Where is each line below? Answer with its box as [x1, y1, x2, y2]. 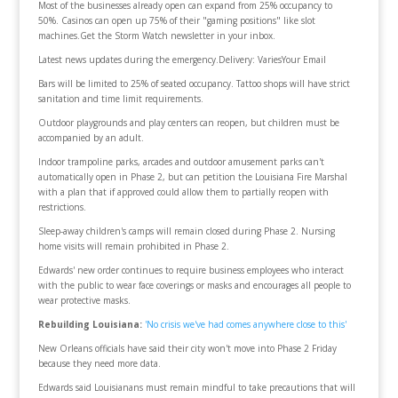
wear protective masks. [37, 294, 131, 306]
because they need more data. [37, 357, 161, 370]
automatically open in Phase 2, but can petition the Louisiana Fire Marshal [37, 171, 347, 183]
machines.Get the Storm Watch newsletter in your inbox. [37, 29, 275, 42]
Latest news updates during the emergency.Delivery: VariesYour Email [37, 53, 326, 66]
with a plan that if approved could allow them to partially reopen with [37, 186, 329, 198]
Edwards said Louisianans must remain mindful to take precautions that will [37, 381, 355, 394]
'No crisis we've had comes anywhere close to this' [144, 318, 346, 330]
